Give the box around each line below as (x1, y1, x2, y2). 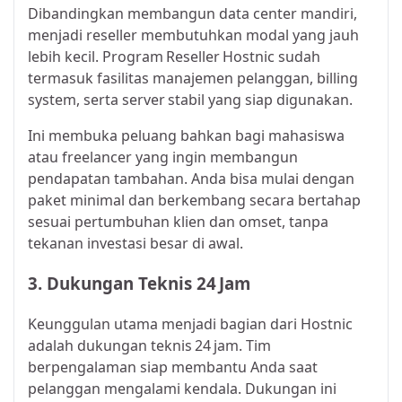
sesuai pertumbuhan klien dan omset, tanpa (28, 212, 328, 232)
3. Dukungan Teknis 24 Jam (28, 272, 250, 294)
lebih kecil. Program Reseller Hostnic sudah (28, 47, 320, 67)
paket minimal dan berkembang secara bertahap (28, 190, 361, 211)
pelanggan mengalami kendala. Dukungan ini (28, 378, 336, 398)
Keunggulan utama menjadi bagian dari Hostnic (28, 313, 353, 334)
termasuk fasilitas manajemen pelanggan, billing (28, 68, 358, 89)
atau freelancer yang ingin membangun (28, 147, 298, 168)
